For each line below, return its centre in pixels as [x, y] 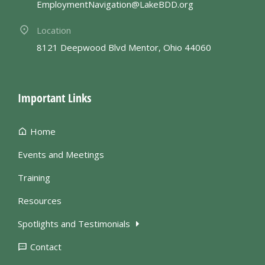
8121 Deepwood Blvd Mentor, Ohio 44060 [124, 48]
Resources [40, 201]
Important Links [54, 98]
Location [54, 30]
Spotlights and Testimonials [74, 224]
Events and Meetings [61, 155]
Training [34, 178]
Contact [46, 247]
